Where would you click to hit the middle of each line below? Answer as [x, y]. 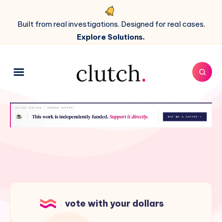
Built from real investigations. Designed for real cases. [111, 24]
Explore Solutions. [111, 37]
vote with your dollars [114, 204]
